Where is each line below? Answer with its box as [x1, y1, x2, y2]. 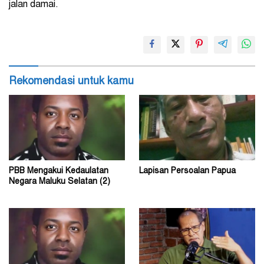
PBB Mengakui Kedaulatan [9, 167, 108, 176]
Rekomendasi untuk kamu [9, 76, 134, 87]
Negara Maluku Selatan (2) [9, 177, 110, 186]
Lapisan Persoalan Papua [139, 167, 236, 176]
